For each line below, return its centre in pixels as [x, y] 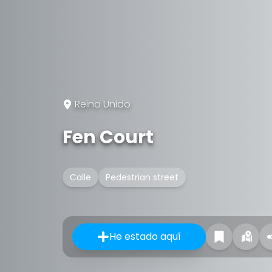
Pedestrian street [142, 177]
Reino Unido [103, 104]
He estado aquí [145, 236]
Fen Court [108, 137]
